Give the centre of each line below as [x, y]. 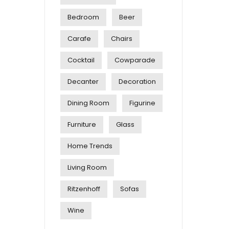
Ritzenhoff [84, 189]
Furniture [82, 124]
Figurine [142, 103]
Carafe [79, 39]
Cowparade [135, 60]
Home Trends [90, 146]
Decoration [137, 82]
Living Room [87, 167]
